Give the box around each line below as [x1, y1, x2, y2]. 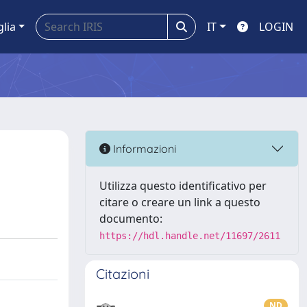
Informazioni [110, 141, 176, 156]
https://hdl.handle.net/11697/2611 [99, 230, 280, 241]
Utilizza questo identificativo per [99, 178, 267, 193]
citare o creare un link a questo [99, 195, 260, 210]
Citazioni [96, 265, 149, 282]
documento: [99, 211, 162, 226]
